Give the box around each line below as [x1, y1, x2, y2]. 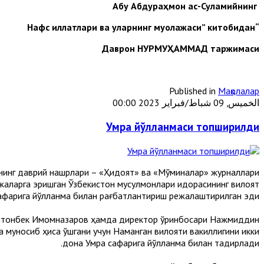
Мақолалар [218, 85, 259, 97]
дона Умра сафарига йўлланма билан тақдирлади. [62, 236, 259, 249]
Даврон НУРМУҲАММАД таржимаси [102, 42, 259, 55]
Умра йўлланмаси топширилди [106, 119, 259, 134]
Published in [169, 85, 216, 97]
